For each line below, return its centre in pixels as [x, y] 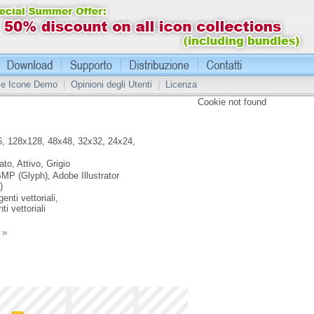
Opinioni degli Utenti [111, 84]
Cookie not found [232, 102]
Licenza [181, 84]
